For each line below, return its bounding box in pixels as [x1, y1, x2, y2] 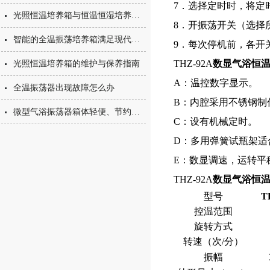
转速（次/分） [183, 236, 243, 246]
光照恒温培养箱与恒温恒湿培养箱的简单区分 [131, 11, 140, 20]
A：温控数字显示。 [174, 78, 260, 88]
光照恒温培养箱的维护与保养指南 [13, 59, 140, 68]
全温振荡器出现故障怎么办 [13, 83, 115, 92]
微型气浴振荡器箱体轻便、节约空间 [131, 107, 140, 116]
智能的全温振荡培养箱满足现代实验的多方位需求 [131, 35, 140, 44]
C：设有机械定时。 [174, 116, 260, 127]
